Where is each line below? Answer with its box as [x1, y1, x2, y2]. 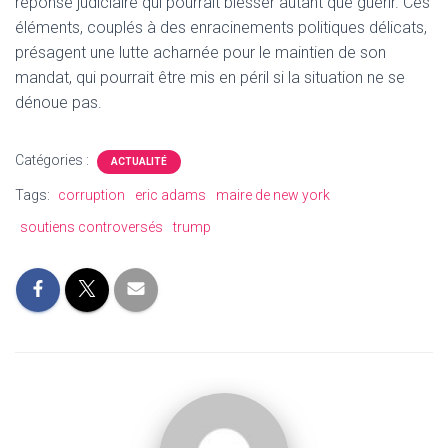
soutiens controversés [20, 219, 163, 235]
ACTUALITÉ [111, 156, 167, 167]
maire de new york [216, 187, 330, 203]
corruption [58, 187, 125, 203]
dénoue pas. [15, 93, 102, 112]
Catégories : [15, 152, 92, 168]
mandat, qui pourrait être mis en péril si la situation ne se [15, 68, 405, 87]
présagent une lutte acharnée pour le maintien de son [15, 43, 386, 62]
